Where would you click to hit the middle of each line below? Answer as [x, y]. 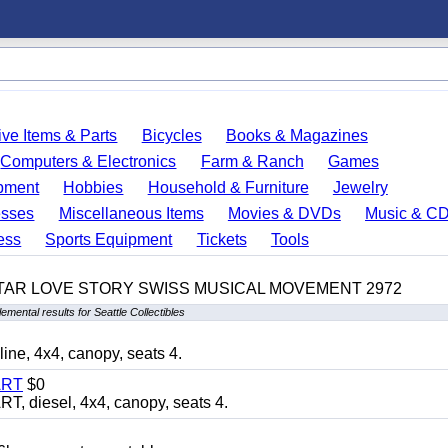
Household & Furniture [228, 187]
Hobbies [93, 187]
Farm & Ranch [252, 161]
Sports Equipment [109, 239]
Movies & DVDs [284, 213]
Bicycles [171, 135]
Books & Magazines [296, 135]
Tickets [221, 239]
